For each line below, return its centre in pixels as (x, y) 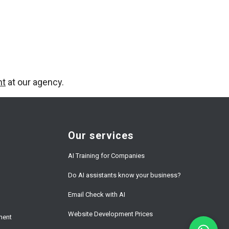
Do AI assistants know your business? (124, 175)
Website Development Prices (110, 214)
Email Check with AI (96, 195)
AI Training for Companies (106, 156)
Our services (101, 136)
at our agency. (35, 82)
